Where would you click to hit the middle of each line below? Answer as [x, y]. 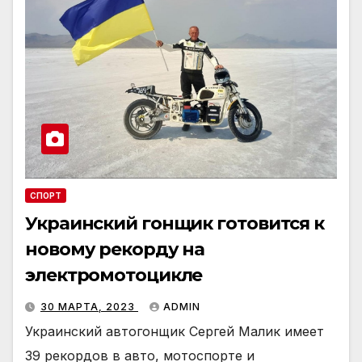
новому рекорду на [115, 249]
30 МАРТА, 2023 [89, 306]
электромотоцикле [114, 275]
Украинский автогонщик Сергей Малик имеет [175, 331]
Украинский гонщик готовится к [175, 223]
